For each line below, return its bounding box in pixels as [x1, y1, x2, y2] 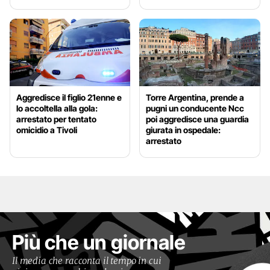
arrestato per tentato [16, 114, 96, 125]
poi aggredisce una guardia [146, 114, 250, 125]
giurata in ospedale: [146, 125, 221, 136]
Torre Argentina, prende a [146, 92, 245, 103]
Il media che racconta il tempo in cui [12, 255, 162, 267]
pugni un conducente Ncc [146, 103, 245, 114]
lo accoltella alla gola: [16, 103, 98, 114]
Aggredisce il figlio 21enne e [16, 92, 122, 103]
